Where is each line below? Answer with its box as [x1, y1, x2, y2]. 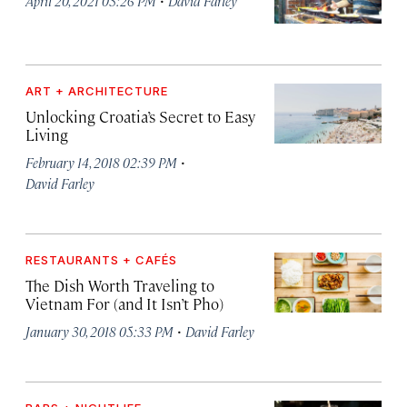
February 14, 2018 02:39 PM [25, 153, 177, 171]
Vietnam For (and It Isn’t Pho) [25, 293, 223, 313]
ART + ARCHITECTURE [25, 83, 168, 98]
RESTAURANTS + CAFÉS [25, 252, 177, 267]
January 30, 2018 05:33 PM [25, 322, 174, 340]
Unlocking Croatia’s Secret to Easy [25, 105, 255, 126]
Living [25, 124, 68, 144]
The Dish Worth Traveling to [25, 274, 214, 295]
